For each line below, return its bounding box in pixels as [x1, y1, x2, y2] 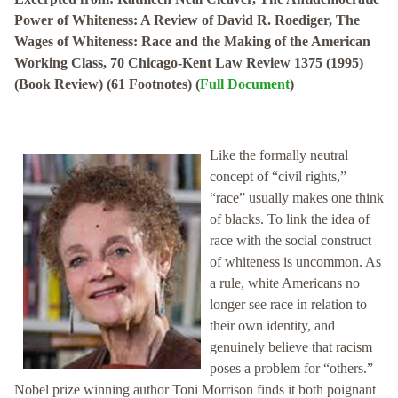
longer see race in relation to [210, 297, 367, 313]
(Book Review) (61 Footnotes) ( [14, 76, 200, 92]
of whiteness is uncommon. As [210, 254, 381, 270]
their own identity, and [210, 318, 335, 334]
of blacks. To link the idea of [210, 211, 370, 227]
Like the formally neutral [210, 147, 348, 163]
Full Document [200, 76, 290, 92]
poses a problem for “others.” [210, 361, 373, 377]
